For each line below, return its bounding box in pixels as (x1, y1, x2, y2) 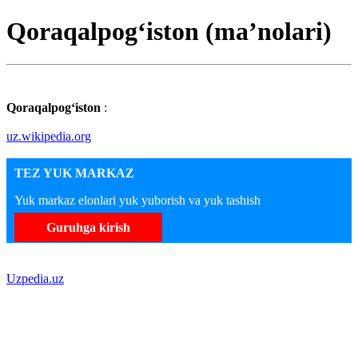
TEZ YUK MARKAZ (14, 165, 134, 180)
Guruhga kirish (46, 220, 130, 234)
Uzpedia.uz (6, 271, 64, 285)
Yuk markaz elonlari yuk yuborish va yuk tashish (14, 193, 261, 207)
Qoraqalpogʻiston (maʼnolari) (6, 17, 332, 46)
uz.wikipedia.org (6, 129, 91, 143)
